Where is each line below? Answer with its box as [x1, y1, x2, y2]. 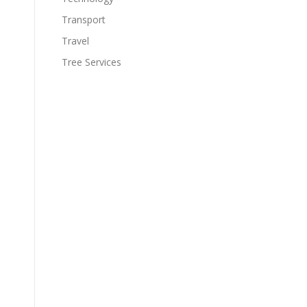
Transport [62, 13, 106, 26]
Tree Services [62, 56, 121, 69]
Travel [62, 34, 89, 47]
